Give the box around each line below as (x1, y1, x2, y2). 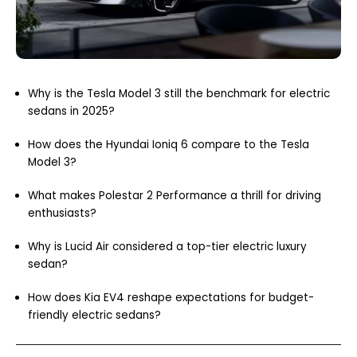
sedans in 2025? (28, 103, 115, 119)
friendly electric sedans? (28, 307, 161, 323)
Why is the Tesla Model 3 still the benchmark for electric (28, 85, 330, 101)
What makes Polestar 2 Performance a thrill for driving (28, 187, 321, 203)
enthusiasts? (28, 205, 96, 221)
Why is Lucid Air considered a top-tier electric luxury (28, 238, 307, 254)
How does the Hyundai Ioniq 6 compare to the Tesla (28, 136, 309, 152)
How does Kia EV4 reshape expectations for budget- (28, 289, 314, 305)
